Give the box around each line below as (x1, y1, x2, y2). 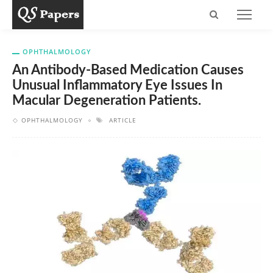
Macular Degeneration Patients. (12, 94, 201, 107)
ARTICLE (109, 116, 136, 124)
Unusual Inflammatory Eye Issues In (12, 79, 222, 92)
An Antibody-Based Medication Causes (12, 64, 244, 77)
